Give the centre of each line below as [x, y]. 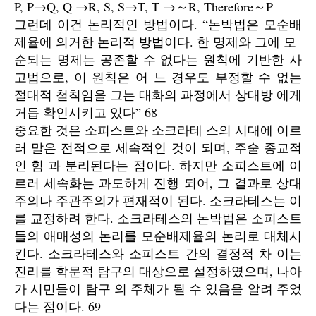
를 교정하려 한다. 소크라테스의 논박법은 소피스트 [158, 218]
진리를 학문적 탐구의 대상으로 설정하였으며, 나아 [158, 271]
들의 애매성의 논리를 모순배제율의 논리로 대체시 [158, 236]
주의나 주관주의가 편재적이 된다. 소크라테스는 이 [158, 200]
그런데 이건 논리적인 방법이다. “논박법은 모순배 [158, 24]
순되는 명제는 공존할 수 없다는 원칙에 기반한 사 [158, 59]
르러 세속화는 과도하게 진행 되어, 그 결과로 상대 [158, 183]
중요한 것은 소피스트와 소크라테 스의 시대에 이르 [158, 130]
